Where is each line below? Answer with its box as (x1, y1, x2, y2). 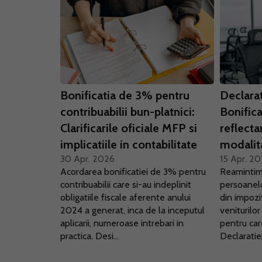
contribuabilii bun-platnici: (60, 105, 194, 119)
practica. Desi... (60, 230, 119, 242)
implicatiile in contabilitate (60, 137, 197, 151)
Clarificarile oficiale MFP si (60, 121, 197, 135)
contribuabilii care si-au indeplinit (60, 179, 191, 190)
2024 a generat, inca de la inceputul (60, 205, 205, 216)
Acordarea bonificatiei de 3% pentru (60, 166, 206, 177)
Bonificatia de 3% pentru (60, 88, 189, 102)
